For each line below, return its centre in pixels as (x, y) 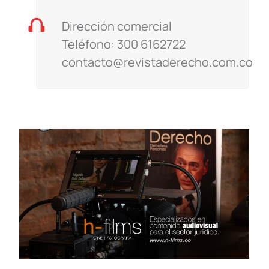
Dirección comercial (117, 26)
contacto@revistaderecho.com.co (157, 62)
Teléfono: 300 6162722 (124, 44)
